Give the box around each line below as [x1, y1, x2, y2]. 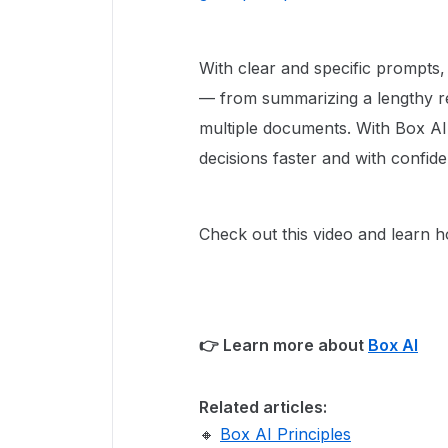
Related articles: [199, 397, 327, 417]
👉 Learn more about [199, 335, 368, 355]
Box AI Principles [220, 424, 351, 444]
